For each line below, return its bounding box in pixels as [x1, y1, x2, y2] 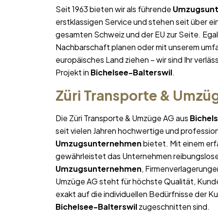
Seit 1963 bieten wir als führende [55, 4, 173, 15]
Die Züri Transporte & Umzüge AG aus [55, 113, 190, 124]
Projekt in [55, 67, 91, 78]
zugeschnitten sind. [137, 201, 210, 212]
